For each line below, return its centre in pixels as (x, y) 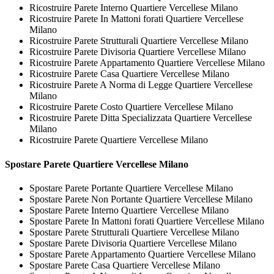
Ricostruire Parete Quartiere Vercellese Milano (119, 140)
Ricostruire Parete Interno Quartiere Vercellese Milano (134, 8)
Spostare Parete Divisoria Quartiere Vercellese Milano (133, 243)
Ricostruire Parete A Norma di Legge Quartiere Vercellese (141, 85)
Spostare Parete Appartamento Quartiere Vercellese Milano (143, 254)
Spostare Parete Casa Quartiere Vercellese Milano (125, 265)
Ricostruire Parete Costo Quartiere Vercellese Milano (131, 107)
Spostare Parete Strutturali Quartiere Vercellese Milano (134, 232)
